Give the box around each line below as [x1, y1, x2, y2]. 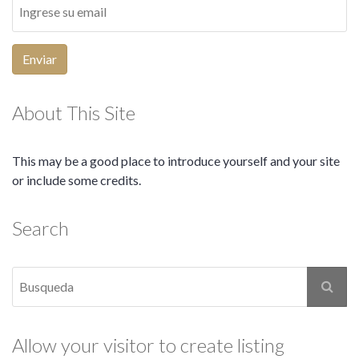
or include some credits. [12, 171, 141, 188]
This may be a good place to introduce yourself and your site [12, 152, 340, 168]
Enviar [22, 50, 57, 67]
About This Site [12, 100, 135, 124]
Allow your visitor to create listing [12, 333, 284, 357]
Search [12, 216, 69, 240]
